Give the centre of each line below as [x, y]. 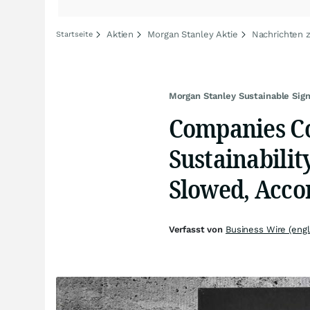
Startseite [74, 34]
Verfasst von [197, 229]
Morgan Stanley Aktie [193, 34]
